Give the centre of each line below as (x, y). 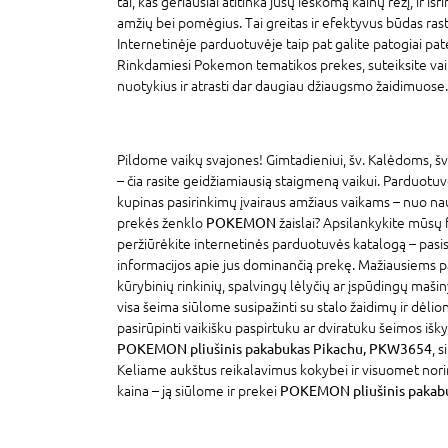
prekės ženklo (161, 222)
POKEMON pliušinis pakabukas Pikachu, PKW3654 (274, 348)
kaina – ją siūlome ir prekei (198, 390)
